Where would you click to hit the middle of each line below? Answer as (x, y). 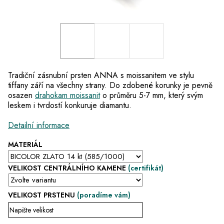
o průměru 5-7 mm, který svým (151, 95)
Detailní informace (39, 125)
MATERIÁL (25, 144)
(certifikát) (146, 168)
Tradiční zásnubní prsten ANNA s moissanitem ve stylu (101, 75)
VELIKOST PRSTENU (42, 195)
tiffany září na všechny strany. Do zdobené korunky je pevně (110, 85)
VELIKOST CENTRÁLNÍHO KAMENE (68, 168)
